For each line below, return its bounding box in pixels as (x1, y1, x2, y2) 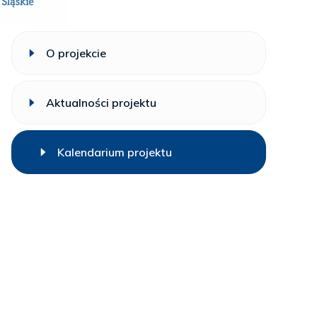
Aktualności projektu (46, 96, 157, 110)
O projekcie (46, 46, 107, 60)
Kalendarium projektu (57, 145, 173, 159)
